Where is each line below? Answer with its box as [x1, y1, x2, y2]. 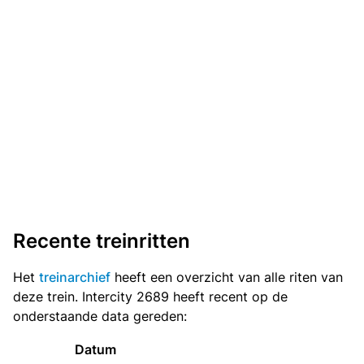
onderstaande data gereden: [13, 308, 187, 325]
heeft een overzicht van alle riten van [110, 269, 343, 286]
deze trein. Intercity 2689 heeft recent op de [13, 288, 288, 305]
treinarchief [39, 269, 110, 286]
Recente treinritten [13, 229, 190, 253]
